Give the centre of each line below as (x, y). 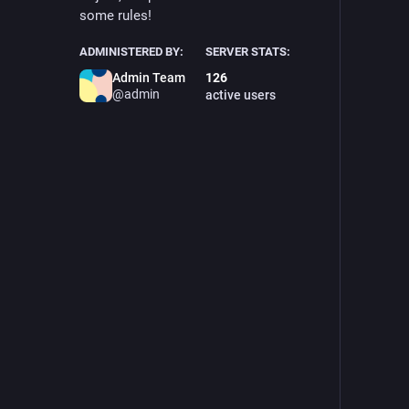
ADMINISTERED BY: (131, 51)
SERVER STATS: (247, 51)
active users (240, 94)
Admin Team (149, 77)
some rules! (115, 15)
